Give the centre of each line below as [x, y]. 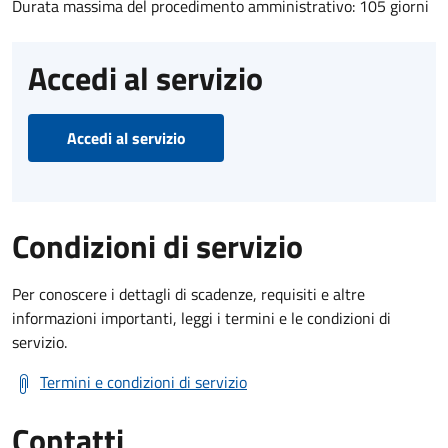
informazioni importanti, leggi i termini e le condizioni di [201, 317]
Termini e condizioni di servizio [143, 381]
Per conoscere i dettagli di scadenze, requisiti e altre [188, 293]
